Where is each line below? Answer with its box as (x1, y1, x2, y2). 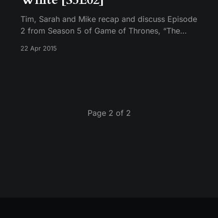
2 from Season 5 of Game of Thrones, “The (20, 26, 180, 36)
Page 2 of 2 (87, 108, 131, 118)
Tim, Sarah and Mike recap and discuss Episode (20, 14, 197, 24)
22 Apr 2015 (20, 44, 57, 53)
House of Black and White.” (20, 37, 121, 48)
